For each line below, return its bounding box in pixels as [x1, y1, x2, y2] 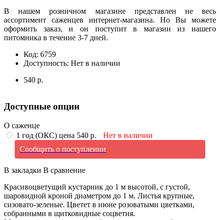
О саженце [4, 121, 40, 130]
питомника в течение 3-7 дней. [4, 33, 108, 42]
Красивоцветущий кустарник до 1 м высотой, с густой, [4, 183, 190, 192]
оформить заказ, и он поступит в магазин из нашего [4, 24, 216, 33]
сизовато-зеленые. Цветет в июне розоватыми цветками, [4, 200, 194, 209]
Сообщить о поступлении [20, 145, 107, 154]
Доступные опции [4, 101, 80, 112]
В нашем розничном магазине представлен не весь [4, 6, 216, 15]
